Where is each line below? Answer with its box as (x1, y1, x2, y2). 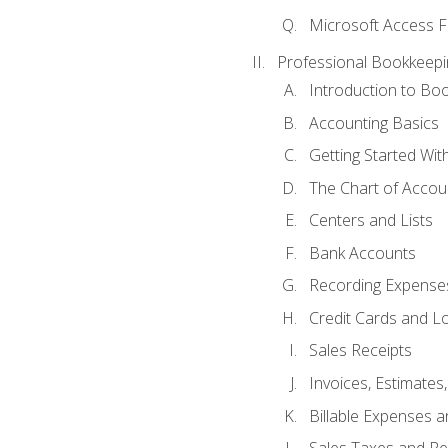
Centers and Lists (308, 209, 433, 232)
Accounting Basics (308, 111, 439, 134)
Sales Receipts (308, 339, 412, 362)
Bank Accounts (308, 241, 416, 264)
